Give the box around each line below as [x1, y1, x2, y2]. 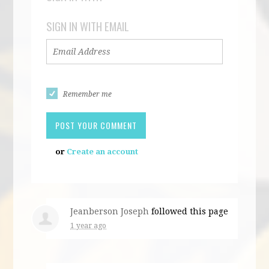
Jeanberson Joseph [70, 206, 150, 216]
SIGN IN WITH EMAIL [46, 17, 130, 34]
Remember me [63, 89, 112, 98]
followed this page [149, 206, 229, 216]
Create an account [67, 147, 139, 156]
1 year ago [70, 221, 107, 230]
